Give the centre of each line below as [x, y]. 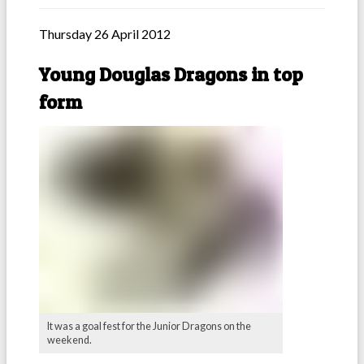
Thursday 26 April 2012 [105, 34]
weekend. [69, 340]
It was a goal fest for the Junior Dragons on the [149, 327]
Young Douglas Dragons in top [171, 75]
